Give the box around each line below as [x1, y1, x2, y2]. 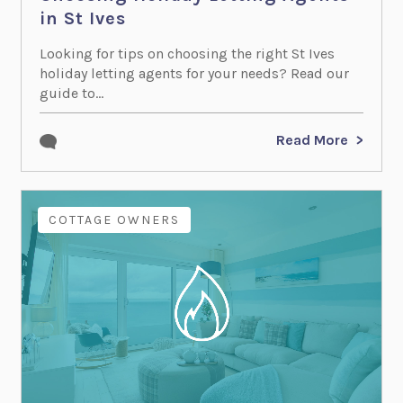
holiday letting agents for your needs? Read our [39, 65, 349, 83]
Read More [276, 131, 349, 149]
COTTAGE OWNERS [48, 211, 180, 228]
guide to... [39, 85, 103, 103]
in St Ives [39, 8, 126, 30]
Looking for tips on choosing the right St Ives [39, 45, 335, 63]
